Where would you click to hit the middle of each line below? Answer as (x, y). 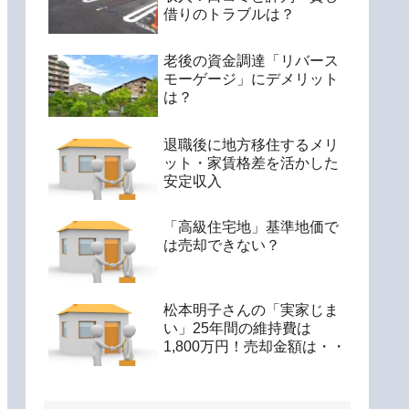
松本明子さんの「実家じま (251, 310)
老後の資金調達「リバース (251, 61)
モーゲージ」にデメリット (251, 79)
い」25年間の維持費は (237, 329)
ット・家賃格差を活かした (251, 163)
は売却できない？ (222, 246)
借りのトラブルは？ (229, 14)
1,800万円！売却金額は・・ (255, 347)
